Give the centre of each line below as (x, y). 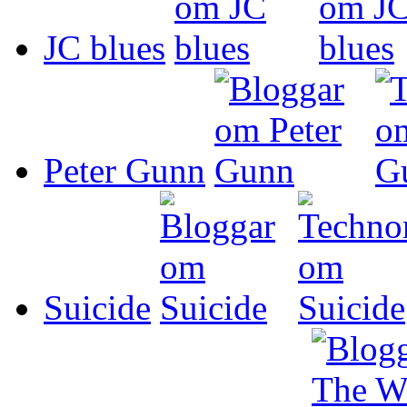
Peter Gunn (124, 170)
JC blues (104, 47)
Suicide (97, 307)
